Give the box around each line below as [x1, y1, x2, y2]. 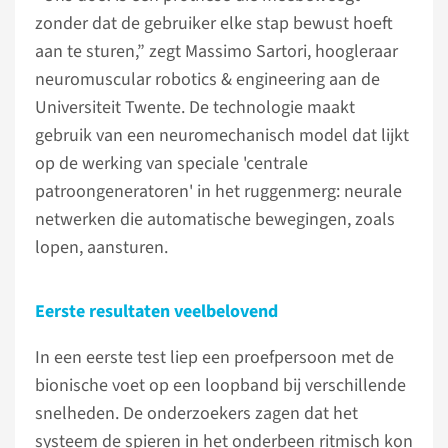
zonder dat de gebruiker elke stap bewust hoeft [35, 11, 393, 36]
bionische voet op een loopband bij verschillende [35, 373, 406, 398]
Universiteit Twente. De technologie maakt [35, 95, 355, 120]
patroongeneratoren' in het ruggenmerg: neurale [35, 179, 402, 204]
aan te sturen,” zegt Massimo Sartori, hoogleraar [35, 39, 398, 64]
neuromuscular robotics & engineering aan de [35, 67, 380, 92]
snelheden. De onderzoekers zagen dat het [35, 401, 358, 426]
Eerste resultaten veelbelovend [35, 299, 278, 324]
